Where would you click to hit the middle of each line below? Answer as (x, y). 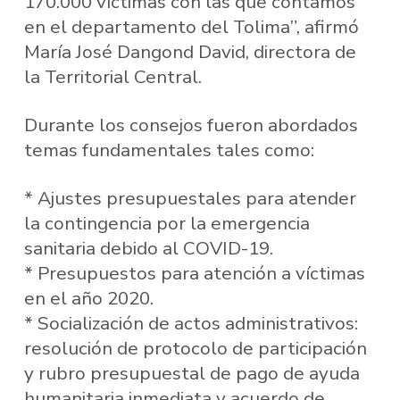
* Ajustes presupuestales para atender (190, 198)
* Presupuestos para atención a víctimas (194, 273)
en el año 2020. (88, 298)
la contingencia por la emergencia (167, 223)
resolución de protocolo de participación (195, 348)
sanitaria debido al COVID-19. (148, 248)
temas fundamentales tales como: (169, 150)
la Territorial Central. (112, 77)
